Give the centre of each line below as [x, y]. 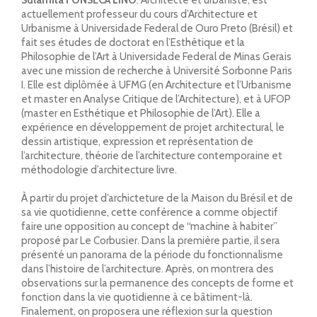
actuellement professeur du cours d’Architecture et [139, 14]
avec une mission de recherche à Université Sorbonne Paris [157, 70]
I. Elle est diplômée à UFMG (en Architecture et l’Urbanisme [156, 85]
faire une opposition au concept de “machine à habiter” [149, 226]
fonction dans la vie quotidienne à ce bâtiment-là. [137, 297]
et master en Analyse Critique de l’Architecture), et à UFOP [156, 99]
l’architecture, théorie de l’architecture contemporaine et [152, 155]
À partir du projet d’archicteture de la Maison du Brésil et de [157, 198]
